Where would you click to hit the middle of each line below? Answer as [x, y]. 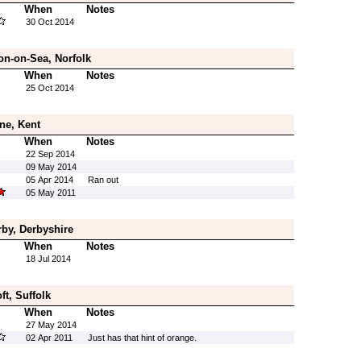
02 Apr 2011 [49, 338]
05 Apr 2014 [49, 180]
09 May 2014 [51, 167]
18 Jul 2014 [48, 259]
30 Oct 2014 [50, 22]
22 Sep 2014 [50, 154]
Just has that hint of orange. [142, 338]
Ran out [103, 180]
